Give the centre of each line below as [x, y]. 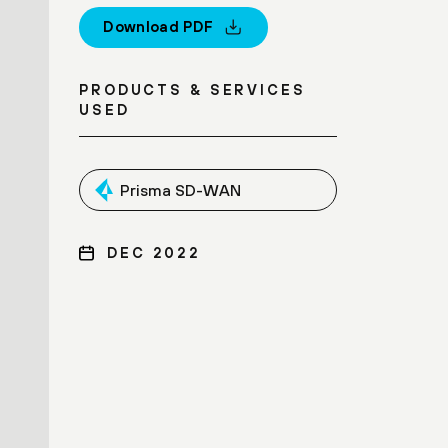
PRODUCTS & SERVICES [192, 89]
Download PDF [158, 27]
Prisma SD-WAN [180, 189]
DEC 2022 [154, 252]
